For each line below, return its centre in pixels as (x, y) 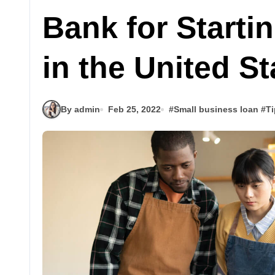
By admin (80, 109)
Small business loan (216, 109)
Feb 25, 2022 (134, 109)
